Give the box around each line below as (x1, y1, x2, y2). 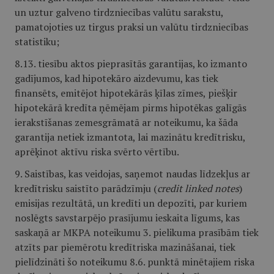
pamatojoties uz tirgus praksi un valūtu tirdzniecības (15, 20, 248, 34)
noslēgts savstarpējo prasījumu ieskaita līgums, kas (15, 211, 240, 224)
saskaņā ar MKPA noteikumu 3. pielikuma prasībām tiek (15, 226, 259, 239)
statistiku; (15, 35, 59, 48)
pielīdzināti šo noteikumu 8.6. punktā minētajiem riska (15, 255, 254, 268)
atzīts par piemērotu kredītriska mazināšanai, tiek (15, 240, 235, 254)
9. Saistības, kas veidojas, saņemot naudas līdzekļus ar (15, 167, 250, 180)
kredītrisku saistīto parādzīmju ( (15, 182, 157, 195)
